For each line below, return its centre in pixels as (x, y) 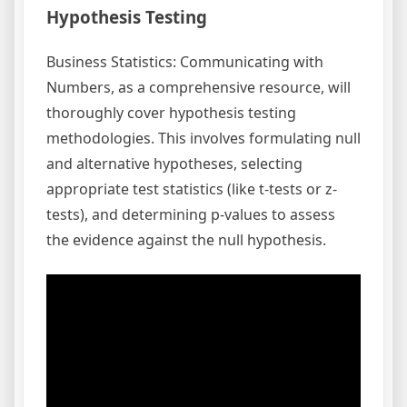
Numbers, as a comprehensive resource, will (199, 87)
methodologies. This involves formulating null (203, 138)
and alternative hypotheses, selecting (174, 163)
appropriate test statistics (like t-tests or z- (192, 189)
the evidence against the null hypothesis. (186, 239)
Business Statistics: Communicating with (185, 61)
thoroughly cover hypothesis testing (171, 112)
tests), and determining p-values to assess (191, 214)
